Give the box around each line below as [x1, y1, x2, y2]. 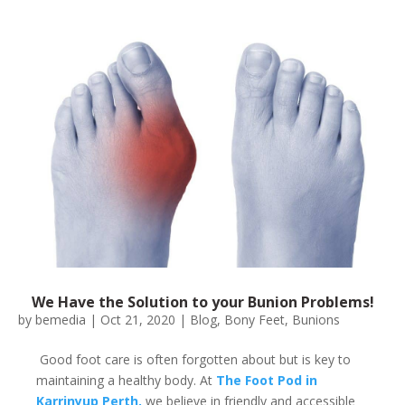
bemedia [35, 311, 86, 329]
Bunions [292, 311, 340, 329]
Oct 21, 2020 [100, 311, 175, 329]
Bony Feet [224, 311, 285, 329]
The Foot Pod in [216, 372, 317, 390]
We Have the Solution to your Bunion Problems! [31, 292, 374, 313]
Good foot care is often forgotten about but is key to [36, 351, 351, 369]
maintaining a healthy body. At [36, 372, 216, 390]
